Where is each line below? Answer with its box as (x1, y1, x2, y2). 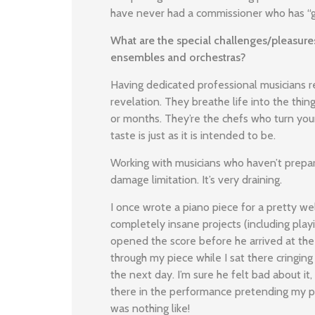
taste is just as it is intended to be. (110, 129, 276, 142)
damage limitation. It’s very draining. (110, 173, 282, 186)
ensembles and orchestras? (110, 51, 246, 64)
